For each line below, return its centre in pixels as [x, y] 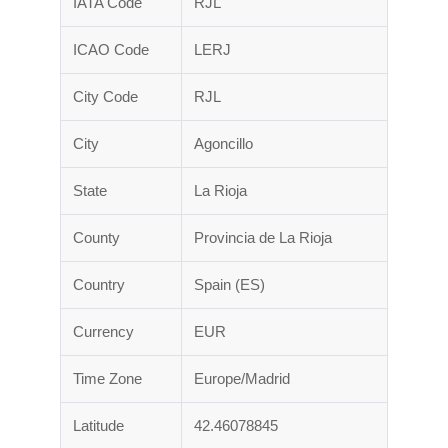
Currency [103, 332]
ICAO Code [111, 50]
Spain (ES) [229, 285]
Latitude [98, 426]
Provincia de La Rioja [263, 238]
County [96, 238]
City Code [105, 97]
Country [99, 285]
